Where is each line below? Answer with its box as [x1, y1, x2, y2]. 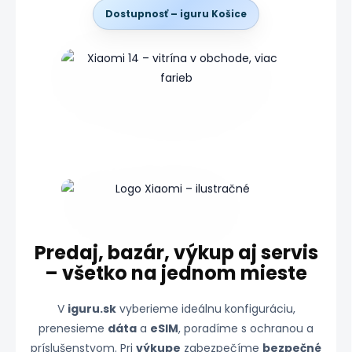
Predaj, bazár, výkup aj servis [34, 239, 318, 266]
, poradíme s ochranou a [178, 320, 313, 336]
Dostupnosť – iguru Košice [105, 6, 247, 20]
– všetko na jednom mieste [45, 259, 307, 286]
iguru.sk [67, 300, 116, 317]
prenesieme [38, 320, 108, 336]
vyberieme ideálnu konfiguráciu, [115, 300, 295, 317]
